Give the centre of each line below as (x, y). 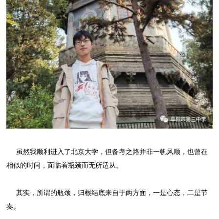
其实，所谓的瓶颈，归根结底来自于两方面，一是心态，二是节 (107, 193)
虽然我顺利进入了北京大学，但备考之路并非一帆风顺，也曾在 (107, 152)
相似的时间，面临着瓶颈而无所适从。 (65, 166)
